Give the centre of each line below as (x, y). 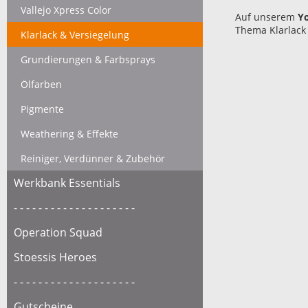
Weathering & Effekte (69, 134)
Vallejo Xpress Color (66, 10)
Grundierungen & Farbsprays (88, 59)
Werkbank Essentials (67, 183)
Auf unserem (266, 17)
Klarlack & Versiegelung (75, 35)
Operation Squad (58, 232)
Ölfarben (41, 84)
